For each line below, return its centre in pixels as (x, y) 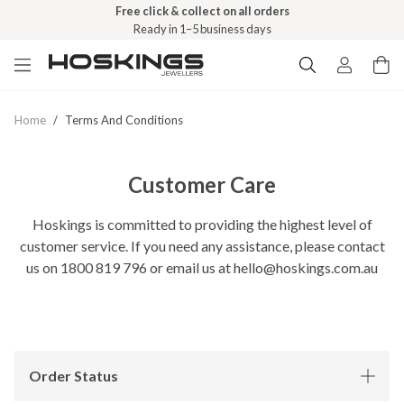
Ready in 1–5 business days (202, 29)
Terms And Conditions (124, 120)
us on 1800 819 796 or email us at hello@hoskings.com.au (202, 267)
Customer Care (202, 184)
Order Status (73, 376)
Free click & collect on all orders (202, 11)
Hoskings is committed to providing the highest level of (202, 224)
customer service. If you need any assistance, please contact (202, 246)
